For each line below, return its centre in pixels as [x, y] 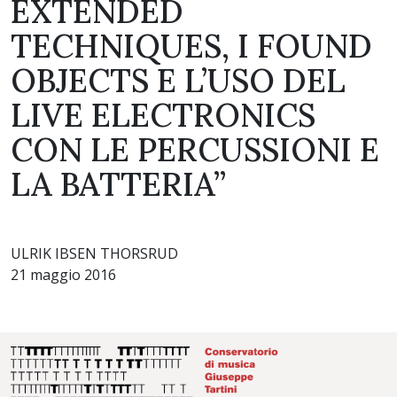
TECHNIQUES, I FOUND [191, 46]
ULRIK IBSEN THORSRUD [94, 253]
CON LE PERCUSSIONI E [195, 150]
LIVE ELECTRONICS [163, 115]
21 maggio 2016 [63, 275]
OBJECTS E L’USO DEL [178, 81]
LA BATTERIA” [118, 184]
